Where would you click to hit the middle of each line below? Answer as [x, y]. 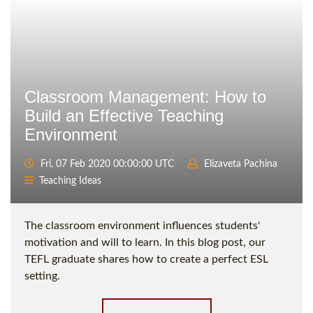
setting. [42, 276]
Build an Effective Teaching [124, 116]
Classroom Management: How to [145, 97]
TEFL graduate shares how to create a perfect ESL [146, 260]
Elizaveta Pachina [241, 165]
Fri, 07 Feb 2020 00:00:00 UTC [106, 165]
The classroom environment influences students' [142, 226]
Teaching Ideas [70, 181]
